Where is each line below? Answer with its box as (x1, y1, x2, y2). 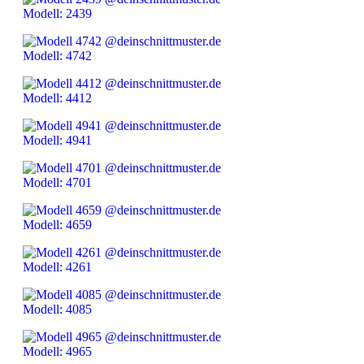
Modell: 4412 (23, 91, 92, 106)
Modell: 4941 (23, 133, 92, 148)
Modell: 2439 (23, 6, 92, 21)
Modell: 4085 (23, 302, 92, 317)
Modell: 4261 (23, 260, 92, 275)
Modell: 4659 (23, 218, 92, 232)
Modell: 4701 (23, 175, 92, 190)
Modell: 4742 (23, 49, 92, 63)
